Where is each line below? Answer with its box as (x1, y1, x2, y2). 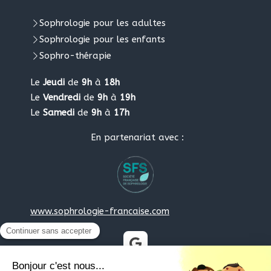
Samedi (43, 107, 74, 118)
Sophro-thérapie (39, 50, 111, 61)
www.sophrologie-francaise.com (30, 205, 169, 217)
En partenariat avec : (90, 132, 184, 143)
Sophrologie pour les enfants (39, 34, 165, 45)
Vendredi (43, 92, 80, 103)
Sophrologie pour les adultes (39, 18, 166, 28)
